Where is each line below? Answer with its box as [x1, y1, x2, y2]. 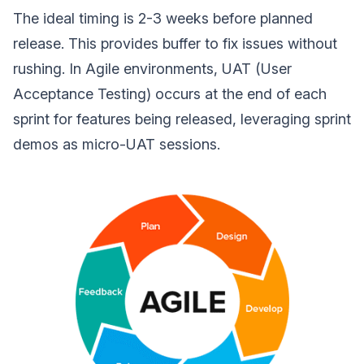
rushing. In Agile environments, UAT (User [13, 59, 292, 77]
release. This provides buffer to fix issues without [13, 34, 337, 52]
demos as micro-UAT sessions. [13, 135, 220, 153]
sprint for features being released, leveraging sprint [13, 110, 351, 128]
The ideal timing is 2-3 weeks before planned [13, 9, 313, 27]
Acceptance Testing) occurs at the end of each [13, 84, 327, 102]
